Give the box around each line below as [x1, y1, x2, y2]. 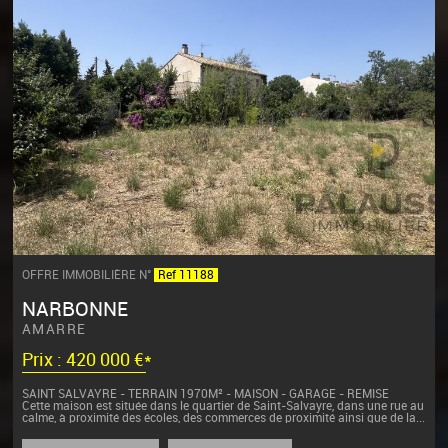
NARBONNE [21, 297, 128, 322]
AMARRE [21, 321, 87, 339]
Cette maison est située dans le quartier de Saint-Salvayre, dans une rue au [21, 399, 424, 414]
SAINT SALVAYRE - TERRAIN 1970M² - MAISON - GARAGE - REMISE [21, 387, 389, 402]
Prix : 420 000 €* [21, 349, 152, 371]
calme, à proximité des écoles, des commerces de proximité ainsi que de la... [21, 411, 425, 426]
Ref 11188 [157, 267, 214, 282]
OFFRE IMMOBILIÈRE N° [21, 267, 154, 282]
